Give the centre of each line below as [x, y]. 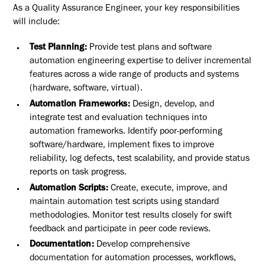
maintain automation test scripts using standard [124, 202]
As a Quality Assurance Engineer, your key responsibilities [127, 9]
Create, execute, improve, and [169, 189]
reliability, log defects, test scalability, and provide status [139, 159]
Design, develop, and [173, 105]
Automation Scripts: [69, 189]
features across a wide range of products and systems [134, 75]
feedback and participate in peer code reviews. [120, 230]
